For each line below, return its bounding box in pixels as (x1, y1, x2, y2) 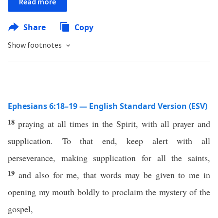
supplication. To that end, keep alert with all (8, 135, 210, 146)
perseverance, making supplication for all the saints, (8, 152, 210, 163)
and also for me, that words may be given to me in (18, 169, 211, 181)
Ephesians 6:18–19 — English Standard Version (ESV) (8, 101, 207, 111)
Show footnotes (8, 40, 63, 50)
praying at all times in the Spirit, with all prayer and (18, 118, 210, 129)
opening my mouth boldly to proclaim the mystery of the (8, 186, 210, 198)
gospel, (8, 203, 33, 215)
